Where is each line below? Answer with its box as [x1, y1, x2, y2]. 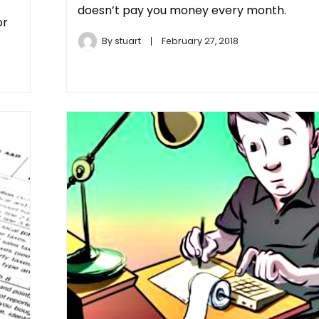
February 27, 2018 [161, 34, 239, 47]
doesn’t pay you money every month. [77, 1, 286, 19]
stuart [114, 34, 141, 47]
